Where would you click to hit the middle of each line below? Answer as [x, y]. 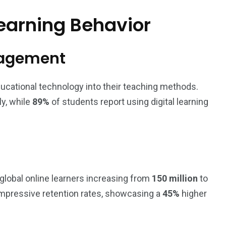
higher [193, 193]
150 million [175, 178]
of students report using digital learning [129, 102]
